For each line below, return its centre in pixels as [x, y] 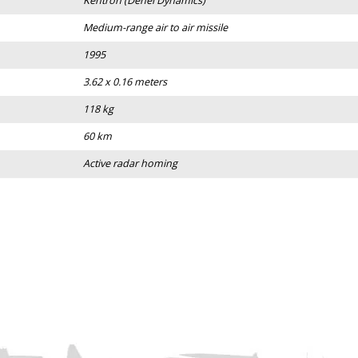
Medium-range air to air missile [155, 28]
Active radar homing [130, 164]
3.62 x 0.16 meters [125, 82]
